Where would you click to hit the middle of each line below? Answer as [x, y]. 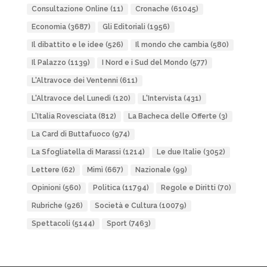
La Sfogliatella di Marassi [76, 152]
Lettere [45, 170]
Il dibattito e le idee [67, 45]
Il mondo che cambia [172, 45]
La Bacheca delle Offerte [172, 117]
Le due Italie [179, 152]
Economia [49, 27]
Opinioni [46, 188]
